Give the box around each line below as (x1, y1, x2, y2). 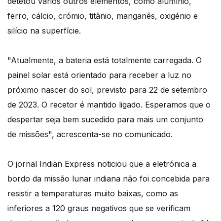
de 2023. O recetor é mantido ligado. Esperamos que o (7, 100, 211, 110)
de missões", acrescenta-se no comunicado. (7, 129, 173, 140)
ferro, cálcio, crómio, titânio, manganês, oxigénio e (7, 11, 198, 21)
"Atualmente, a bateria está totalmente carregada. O (7, 55, 202, 66)
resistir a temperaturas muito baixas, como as (7, 188, 178, 199)
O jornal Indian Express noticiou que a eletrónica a (7, 159, 196, 169)
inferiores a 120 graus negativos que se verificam (7, 203, 190, 214)
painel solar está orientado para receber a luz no (7, 70, 191, 80)
